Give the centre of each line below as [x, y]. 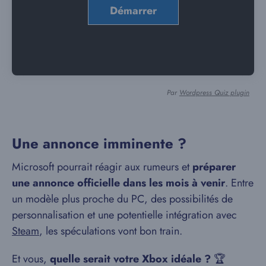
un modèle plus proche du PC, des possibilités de [122, 199]
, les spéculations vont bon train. [111, 231]
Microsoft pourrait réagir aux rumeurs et [102, 167]
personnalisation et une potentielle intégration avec [124, 215]
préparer [214, 167]
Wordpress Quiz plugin [214, 92]
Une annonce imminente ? [99, 143]
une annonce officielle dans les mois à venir [118, 183]
